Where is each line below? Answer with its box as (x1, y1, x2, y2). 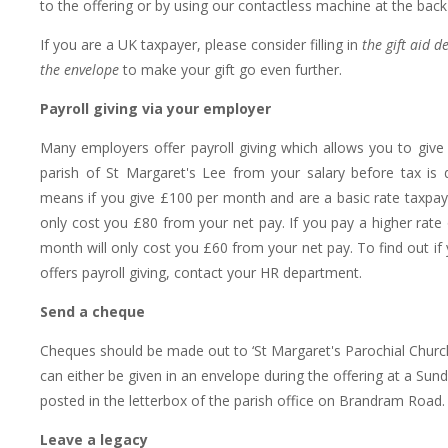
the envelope (40, 60, 119, 80)
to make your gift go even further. (119, 60, 342, 80)
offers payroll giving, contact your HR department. (40, 263, 362, 283)
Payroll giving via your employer (40, 99, 271, 119)
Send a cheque (40, 302, 145, 322)
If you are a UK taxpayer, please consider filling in (40, 35, 362, 55)
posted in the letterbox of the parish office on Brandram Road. (40, 391, 445, 411)
